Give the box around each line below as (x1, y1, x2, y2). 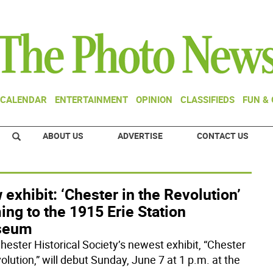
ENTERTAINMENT (55, 93, 128, 105)
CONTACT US (197, 130, 249, 141)
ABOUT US (43, 130, 83, 141)
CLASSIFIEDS (180, 93, 235, 105)
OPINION (136, 93, 172, 105)
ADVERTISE (118, 130, 163, 141)
